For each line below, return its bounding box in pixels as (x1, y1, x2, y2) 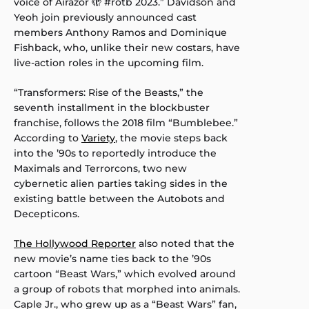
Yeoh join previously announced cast (14, 11, 197, 24)
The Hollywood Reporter (14, 237, 136, 250)
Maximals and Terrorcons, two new (14, 162, 187, 175)
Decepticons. (14, 208, 79, 221)
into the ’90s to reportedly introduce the (14, 147, 217, 160)
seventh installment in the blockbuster (14, 101, 210, 114)
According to (14, 132, 81, 145)
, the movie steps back (115, 132, 228, 145)
